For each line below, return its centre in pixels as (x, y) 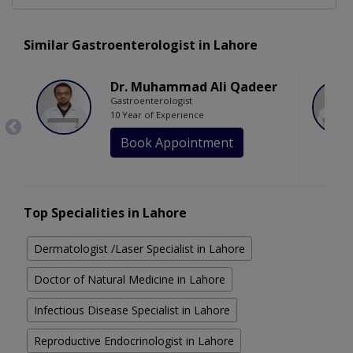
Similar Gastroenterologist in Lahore (141, 45)
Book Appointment (177, 143)
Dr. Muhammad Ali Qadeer (194, 87)
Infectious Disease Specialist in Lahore (132, 310)
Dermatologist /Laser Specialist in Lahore (139, 249)
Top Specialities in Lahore (105, 213)
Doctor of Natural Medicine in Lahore (130, 280)
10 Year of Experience (157, 115)
